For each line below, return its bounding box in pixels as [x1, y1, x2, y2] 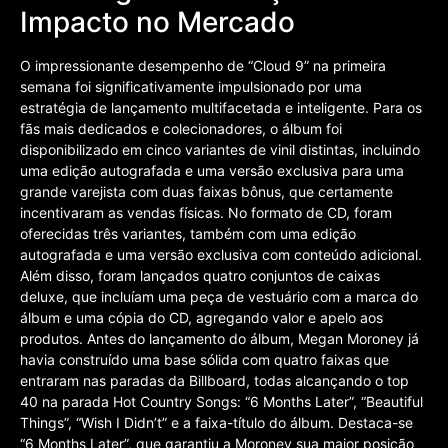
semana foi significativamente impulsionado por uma [20, 77, 362, 95]
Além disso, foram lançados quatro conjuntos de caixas [20, 266, 380, 284]
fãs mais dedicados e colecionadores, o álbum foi [20, 119, 342, 137]
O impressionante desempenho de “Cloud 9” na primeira [20, 56, 386, 74]
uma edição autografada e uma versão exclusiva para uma [20, 161, 404, 179]
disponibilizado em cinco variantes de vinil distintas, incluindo [20, 140, 420, 158]
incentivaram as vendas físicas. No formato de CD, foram [20, 203, 392, 221]
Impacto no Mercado [20, 4, 295, 39]
